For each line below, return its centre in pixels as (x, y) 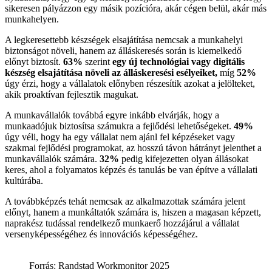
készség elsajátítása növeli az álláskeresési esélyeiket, (112, 73)
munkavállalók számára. (52, 159)
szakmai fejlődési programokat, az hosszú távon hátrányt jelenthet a (133, 148)
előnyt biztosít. (34, 62)
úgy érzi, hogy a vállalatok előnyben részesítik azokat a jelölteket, (130, 84)
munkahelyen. (32, 19)
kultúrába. (24, 181)
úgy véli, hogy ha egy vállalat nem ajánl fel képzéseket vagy (120, 137)
